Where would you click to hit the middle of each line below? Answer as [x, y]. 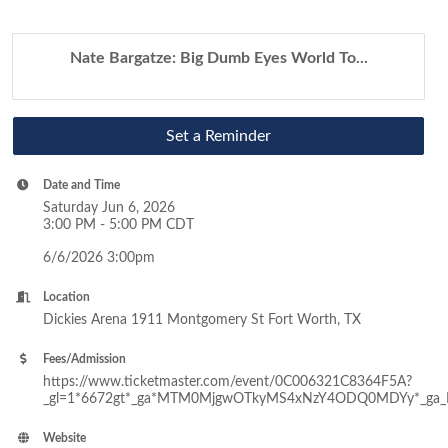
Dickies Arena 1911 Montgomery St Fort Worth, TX [202, 320]
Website [65, 438]
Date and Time [82, 185]
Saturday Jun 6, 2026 [109, 208]
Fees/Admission [85, 359]
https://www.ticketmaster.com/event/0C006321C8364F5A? [228, 382]
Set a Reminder [219, 136]
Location [67, 297]
